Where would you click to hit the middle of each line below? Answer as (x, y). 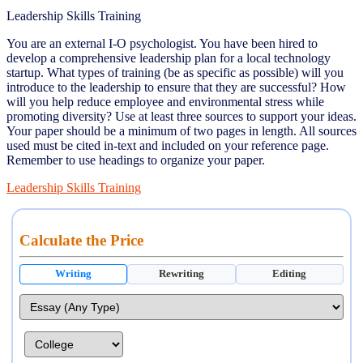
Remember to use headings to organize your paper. (136, 160)
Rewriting (181, 273)
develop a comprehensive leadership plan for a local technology (169, 58)
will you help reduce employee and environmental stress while (165, 101)
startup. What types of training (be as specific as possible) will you (175, 72)
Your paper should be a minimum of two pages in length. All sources (181, 130)
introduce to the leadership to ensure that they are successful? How (176, 87)
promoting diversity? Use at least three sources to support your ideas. (181, 116)
